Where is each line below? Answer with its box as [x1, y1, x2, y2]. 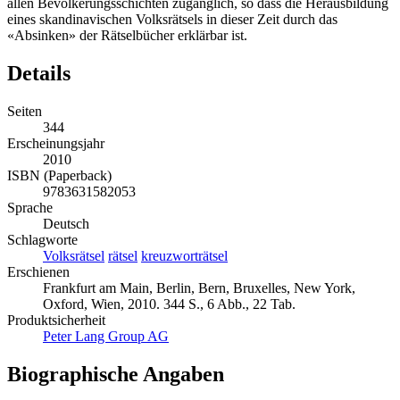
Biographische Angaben [7, 362, 224, 386]
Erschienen [7, 264, 70, 280]
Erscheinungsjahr [7, 136, 104, 152]
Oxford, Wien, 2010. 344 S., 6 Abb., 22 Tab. [43, 296, 296, 312]
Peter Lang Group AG [43, 329, 169, 345]
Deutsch [43, 216, 89, 232]
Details [7, 62, 71, 86]
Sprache [7, 200, 53, 216]
